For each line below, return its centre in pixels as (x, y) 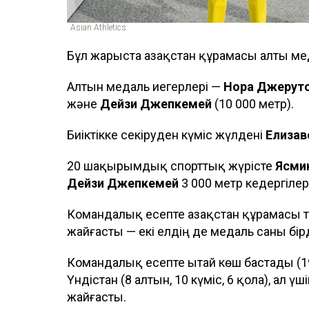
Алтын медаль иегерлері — (145, 86)
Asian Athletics (98, 27)
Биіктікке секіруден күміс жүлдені (166, 134)
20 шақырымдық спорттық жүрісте (171, 166)
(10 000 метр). (253, 103)
